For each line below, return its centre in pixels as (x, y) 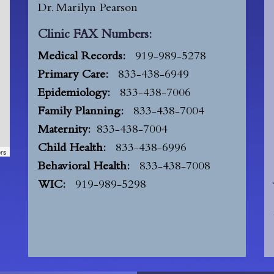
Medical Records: (82, 57)
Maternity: (65, 131)
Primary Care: (73, 76)
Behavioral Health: (84, 167)
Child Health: (72, 149)
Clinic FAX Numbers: (95, 35)
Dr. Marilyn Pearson (88, 9)
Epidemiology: (74, 94)
